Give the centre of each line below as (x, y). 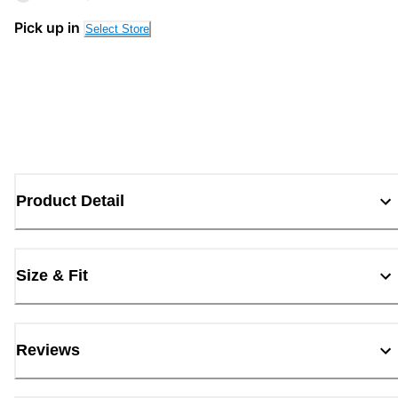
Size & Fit (52, 276)
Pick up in (47, 27)
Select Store (117, 28)
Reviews (48, 350)
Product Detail (70, 201)
